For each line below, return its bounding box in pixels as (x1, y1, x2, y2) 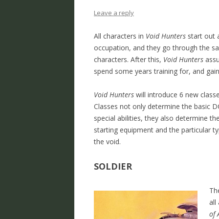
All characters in (94, 31, 146, 41)
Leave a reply (94, 8, 134, 18)
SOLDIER (94, 160, 132, 173)
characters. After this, (94, 55, 163, 65)
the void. (94, 137, 121, 147)
